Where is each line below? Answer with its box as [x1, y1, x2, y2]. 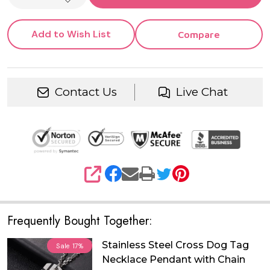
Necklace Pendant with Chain [102, 253, 246, 265]
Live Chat [175, 85, 228, 99]
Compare [178, 29, 220, 40]
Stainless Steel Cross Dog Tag [102, 239, 250, 251]
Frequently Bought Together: [7, 212, 152, 230]
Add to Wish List [31, 28, 111, 41]
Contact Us [54, 85, 117, 99]
